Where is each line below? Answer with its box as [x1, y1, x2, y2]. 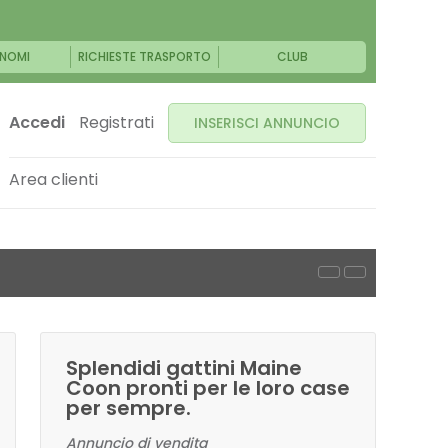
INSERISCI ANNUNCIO [194, 113, 340, 133]
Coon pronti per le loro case [66, 374, 350, 402]
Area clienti [9, 168, 98, 191]
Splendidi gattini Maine [66, 354, 302, 382]
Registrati [79, 111, 154, 134]
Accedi [9, 111, 65, 134]
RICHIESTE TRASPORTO [78, 48, 212, 65]
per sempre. [66, 394, 191, 422]
